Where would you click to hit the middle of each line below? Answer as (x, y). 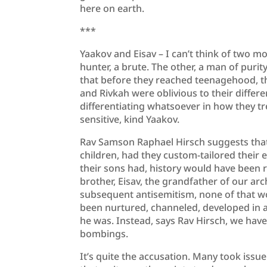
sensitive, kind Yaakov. (130, 119)
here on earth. (115, 9)
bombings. (104, 234)
